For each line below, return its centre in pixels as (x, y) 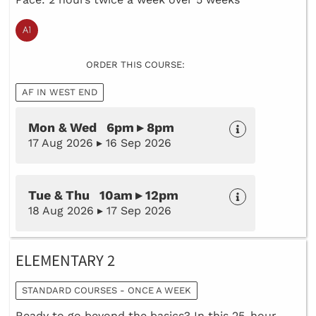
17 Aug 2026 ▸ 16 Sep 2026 (100, 143)
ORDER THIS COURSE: (135, 65)
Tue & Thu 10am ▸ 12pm (103, 195)
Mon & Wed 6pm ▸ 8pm (101, 128)
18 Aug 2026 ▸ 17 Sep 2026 (100, 211)
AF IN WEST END (60, 92)
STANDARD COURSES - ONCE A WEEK (107, 290)
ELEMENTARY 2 (65, 261)
